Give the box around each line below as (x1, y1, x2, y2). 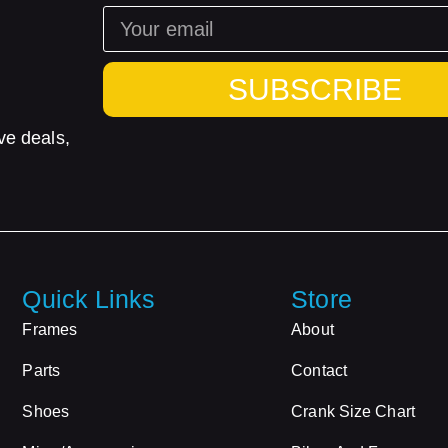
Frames (22, 320, 78, 338)
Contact (291, 361, 347, 379)
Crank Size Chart (291, 402, 415, 420)
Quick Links (22, 284, 156, 313)
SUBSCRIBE (227, 73, 402, 107)
